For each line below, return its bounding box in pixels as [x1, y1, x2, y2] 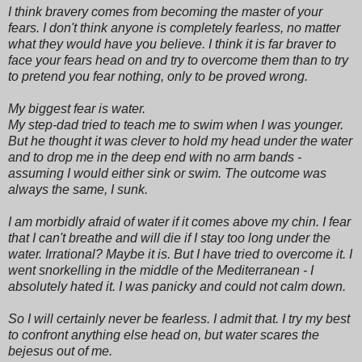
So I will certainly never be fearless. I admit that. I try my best [8, 311, 350, 326]
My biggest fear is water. [8, 101, 145, 116]
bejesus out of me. [8, 343, 112, 358]
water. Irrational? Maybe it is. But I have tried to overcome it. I [8, 246, 352, 261]
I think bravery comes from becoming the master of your [8, 4, 322, 19]
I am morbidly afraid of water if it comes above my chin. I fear [8, 214, 351, 229]
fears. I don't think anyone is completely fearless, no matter [8, 20, 340, 35]
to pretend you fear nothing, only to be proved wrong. [8, 69, 308, 83]
